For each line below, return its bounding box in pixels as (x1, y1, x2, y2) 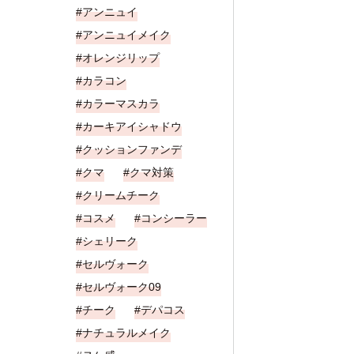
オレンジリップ (82, 51, 160, 64)
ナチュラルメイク (82, 326, 171, 339)
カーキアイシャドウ (82, 120, 182, 133)
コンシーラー (141, 212, 207, 224)
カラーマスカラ (82, 97, 160, 110)
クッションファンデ (82, 143, 182, 156)
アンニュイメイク (82, 28, 171, 41)
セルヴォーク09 (82, 281, 161, 293)
